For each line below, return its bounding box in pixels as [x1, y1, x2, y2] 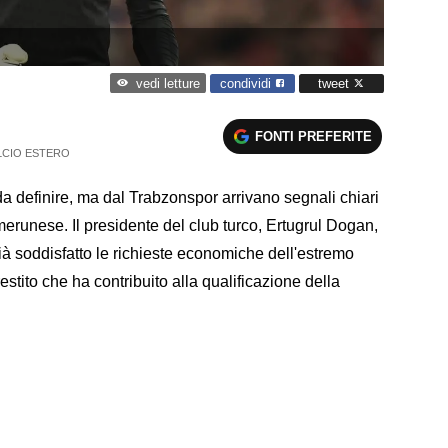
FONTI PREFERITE [255, 128, 373, 144]
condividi [220, 75, 275, 91]
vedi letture [135, 76, 200, 92]
